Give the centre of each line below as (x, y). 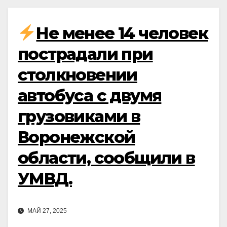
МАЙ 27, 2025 (46, 211)
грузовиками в (79, 116)
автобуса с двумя (90, 95)
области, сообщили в (106, 158)
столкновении (78, 74)
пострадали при (85, 54)
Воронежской (77, 137)
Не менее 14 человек (122, 33)
